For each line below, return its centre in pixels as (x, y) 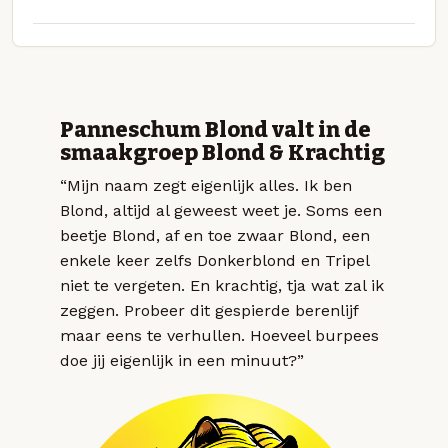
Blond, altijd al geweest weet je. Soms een (221, 211)
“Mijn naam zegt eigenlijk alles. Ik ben (206, 186)
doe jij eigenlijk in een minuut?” (182, 361)
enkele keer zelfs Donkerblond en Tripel (214, 261)
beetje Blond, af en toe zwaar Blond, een (215, 236)
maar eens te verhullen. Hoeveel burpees (219, 336)
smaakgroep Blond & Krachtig (222, 153)
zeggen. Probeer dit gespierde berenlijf (209, 311)
